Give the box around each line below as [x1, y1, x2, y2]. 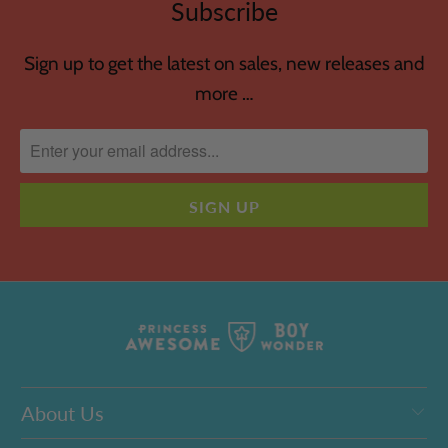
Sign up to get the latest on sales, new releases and [23, 51, 425, 75]
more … [195, 81, 253, 105]
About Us [21, 401, 105, 426]
